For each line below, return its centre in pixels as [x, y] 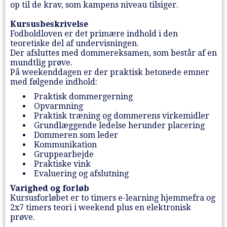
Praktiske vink [63, 164]
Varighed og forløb [50, 188]
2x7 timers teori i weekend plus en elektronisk [101, 207]
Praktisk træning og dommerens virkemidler [123, 116]
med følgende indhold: [54, 82]
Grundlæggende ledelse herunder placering [120, 125]
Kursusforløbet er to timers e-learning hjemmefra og [113, 198]
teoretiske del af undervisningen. [74, 43]
